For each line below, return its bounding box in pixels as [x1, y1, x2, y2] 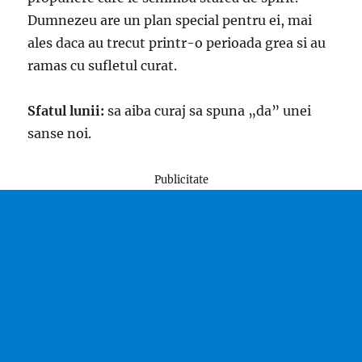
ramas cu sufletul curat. [27, 57, 178, 74]
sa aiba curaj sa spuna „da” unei [104, 103, 312, 120]
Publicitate [154, 173, 208, 187]
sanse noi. [27, 125, 92, 142]
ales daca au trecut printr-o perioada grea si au [27, 35, 326, 52]
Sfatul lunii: [27, 103, 105, 120]
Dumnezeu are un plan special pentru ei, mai [27, 12, 313, 29]
